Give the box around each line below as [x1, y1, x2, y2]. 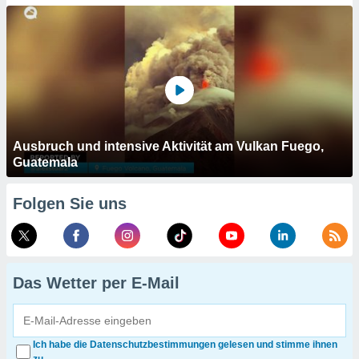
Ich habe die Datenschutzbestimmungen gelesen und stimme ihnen [32, 339, 337, 350]
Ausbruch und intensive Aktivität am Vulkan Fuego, [13, 139, 324, 153]
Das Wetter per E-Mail [13, 274, 179, 292]
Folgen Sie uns [13, 195, 127, 212]
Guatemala [13, 155, 78, 169]
